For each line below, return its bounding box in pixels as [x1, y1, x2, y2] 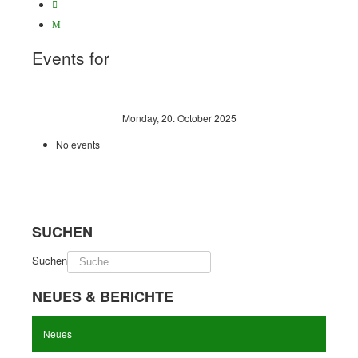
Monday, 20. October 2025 [121, 111, 237, 125]
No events [56, 137, 100, 151]
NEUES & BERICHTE [32, 286, 173, 307]
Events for [32, 46, 109, 70]
